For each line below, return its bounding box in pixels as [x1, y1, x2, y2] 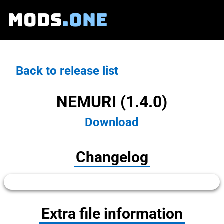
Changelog [75, 148, 148, 166]
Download [85, 115, 139, 130]
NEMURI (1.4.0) [56, 92, 167, 112]
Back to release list [16, 64, 118, 78]
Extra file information [41, 205, 183, 223]
